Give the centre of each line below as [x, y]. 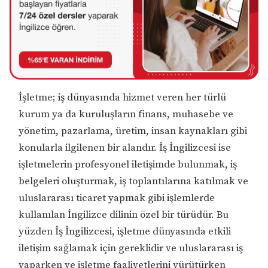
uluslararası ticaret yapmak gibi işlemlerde [117, 198]
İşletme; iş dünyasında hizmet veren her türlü [123, 97]
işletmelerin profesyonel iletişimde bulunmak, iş [128, 164]
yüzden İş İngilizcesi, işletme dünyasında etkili [125, 231]
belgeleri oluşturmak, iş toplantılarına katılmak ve [134, 181]
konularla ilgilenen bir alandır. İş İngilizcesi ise [125, 147]
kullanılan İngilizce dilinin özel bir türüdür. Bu [124, 214]
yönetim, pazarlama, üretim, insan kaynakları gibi [133, 131]
